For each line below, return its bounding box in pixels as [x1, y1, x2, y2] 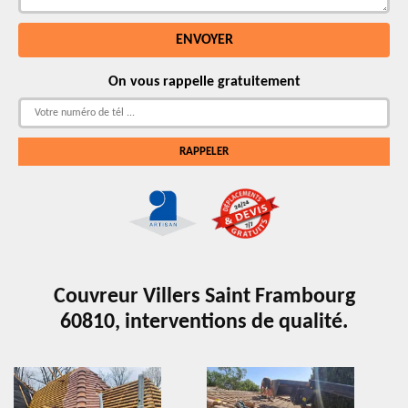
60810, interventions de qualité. [60, 311, 348, 333]
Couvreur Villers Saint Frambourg [53, 286, 355, 308]
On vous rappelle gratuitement [107, 75, 301, 89]
